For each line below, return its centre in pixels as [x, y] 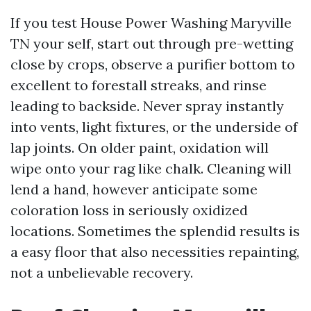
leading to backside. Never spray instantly [147, 106]
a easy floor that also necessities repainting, [155, 252]
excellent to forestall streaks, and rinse [138, 85]
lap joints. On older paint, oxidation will [140, 148]
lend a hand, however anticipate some [134, 189]
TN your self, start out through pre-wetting [152, 43]
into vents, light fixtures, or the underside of [154, 127]
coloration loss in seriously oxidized [129, 210]
